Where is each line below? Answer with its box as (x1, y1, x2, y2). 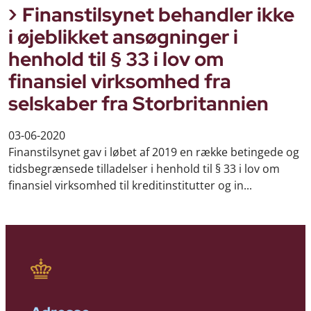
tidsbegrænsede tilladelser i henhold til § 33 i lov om (8, 161, 280, 177)
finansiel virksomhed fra (8, 67, 231, 94)
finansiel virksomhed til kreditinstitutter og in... (8, 178, 252, 194)
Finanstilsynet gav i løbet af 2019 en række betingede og (8, 144, 299, 160)
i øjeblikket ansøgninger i (8, 23, 238, 50)
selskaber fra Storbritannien (8, 90, 269, 117)
